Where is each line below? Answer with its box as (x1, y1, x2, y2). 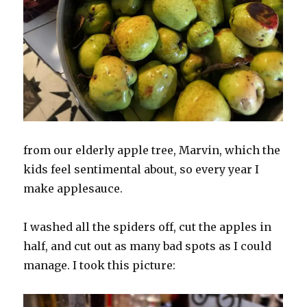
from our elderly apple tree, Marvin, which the (23, 143, 281, 157)
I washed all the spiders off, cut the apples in (23, 219, 272, 234)
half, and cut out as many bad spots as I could (23, 238, 272, 253)
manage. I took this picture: (23, 258, 176, 272)
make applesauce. (23, 181, 123, 195)
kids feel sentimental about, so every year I (23, 162, 260, 176)
